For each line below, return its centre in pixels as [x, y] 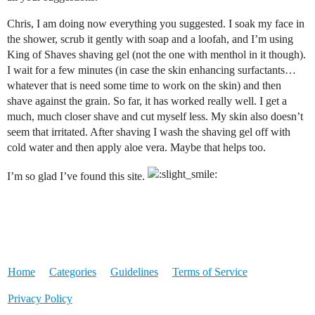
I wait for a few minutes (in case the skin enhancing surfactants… [152, 70]
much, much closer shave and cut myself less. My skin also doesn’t [155, 117]
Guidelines [134, 272]
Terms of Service [210, 272]
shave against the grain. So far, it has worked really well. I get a [147, 101]
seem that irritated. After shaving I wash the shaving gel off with [149, 132]
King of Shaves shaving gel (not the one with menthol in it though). [156, 55]
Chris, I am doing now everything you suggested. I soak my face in [156, 24]
